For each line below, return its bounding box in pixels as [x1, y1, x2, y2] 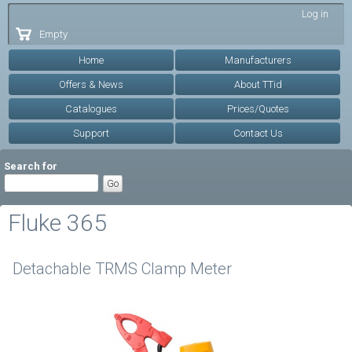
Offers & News [59, 79, 124, 90]
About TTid [233, 79, 282, 90]
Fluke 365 [8, 209, 107, 236]
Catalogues [65, 103, 118, 115]
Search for [4, 159, 57, 172]
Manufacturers [224, 54, 291, 66]
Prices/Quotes [226, 103, 289, 115]
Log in [301, 8, 328, 20]
